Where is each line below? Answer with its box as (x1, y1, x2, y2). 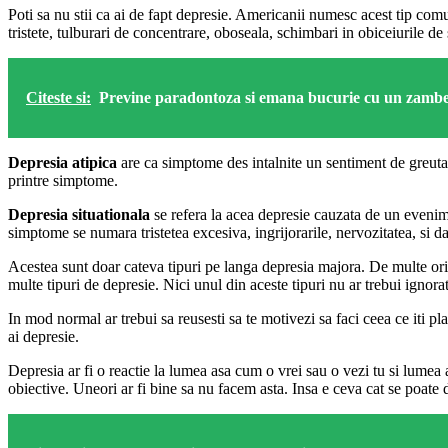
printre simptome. (8, 171, 118, 189)
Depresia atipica (8, 153, 117, 171)
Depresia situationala (8, 205, 150, 223)
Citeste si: (26, 88, 91, 106)
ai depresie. (8, 327, 79, 345)
